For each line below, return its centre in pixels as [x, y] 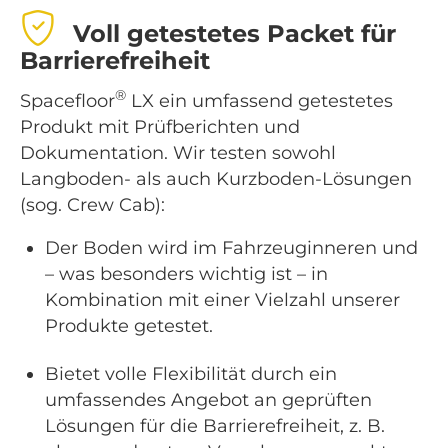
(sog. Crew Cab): [92, 205]
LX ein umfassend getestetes [259, 101]
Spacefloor [67, 101]
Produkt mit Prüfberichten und [160, 127]
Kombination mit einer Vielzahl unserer [222, 300]
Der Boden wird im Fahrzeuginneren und [231, 248]
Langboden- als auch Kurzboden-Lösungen [216, 179]
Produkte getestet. [129, 326]
